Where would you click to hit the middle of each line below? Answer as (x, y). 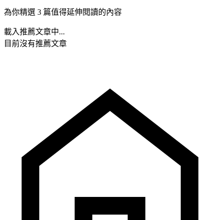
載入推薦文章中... (34, 31)
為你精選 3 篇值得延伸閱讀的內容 (63, 12)
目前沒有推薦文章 (35, 43)
